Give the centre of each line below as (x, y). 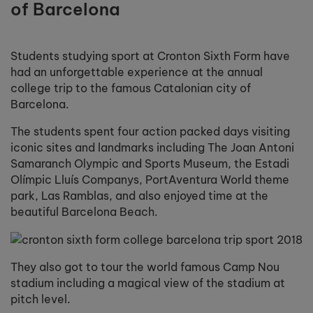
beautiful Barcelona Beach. (84, 211)
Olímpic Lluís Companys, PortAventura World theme (150, 179)
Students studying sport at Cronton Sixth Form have (150, 56)
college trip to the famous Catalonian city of (131, 88)
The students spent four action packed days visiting (150, 131)
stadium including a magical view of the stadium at (148, 283)
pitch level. (41, 299)
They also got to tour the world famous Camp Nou (145, 267)
